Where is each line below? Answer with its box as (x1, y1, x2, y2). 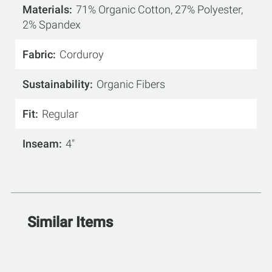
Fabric (22, 48, 53, 61)
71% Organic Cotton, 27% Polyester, (76, 3, 243, 16)
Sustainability (22, 78, 90, 91)
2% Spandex (22, 18, 81, 32)
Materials (22, 3, 69, 16)
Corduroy (59, 48, 104, 61)
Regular (42, 107, 78, 121)
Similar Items (27, 214, 113, 231)
